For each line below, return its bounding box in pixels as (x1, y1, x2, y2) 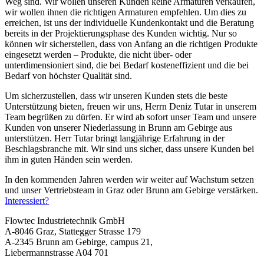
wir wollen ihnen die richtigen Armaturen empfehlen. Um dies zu (5, 6, 246, 17)
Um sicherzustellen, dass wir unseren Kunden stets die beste (5, 90, 227, 101)
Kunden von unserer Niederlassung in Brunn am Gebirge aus (5, 122, 232, 133)
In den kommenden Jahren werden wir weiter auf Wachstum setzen (5, 174, 254, 184)
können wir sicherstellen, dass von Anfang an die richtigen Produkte (5, 38, 258, 49)
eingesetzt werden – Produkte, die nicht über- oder (5, 49, 192, 60)
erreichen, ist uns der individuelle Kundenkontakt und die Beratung (5, 17, 254, 28)
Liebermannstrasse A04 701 (5, 247, 108, 258)
